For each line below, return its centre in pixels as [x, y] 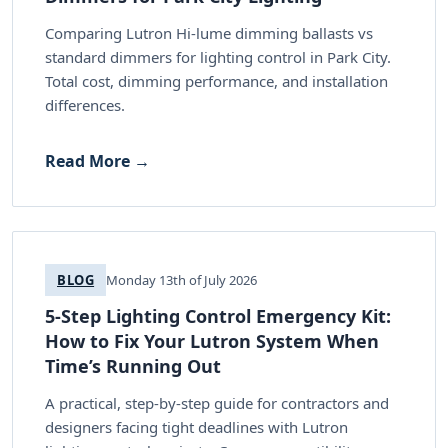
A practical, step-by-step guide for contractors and [217, 402]
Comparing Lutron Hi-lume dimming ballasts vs [209, 32]
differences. [85, 104]
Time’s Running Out [133, 365]
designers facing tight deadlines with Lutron [196, 426]
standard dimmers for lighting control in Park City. [218, 56]
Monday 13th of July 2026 [182, 279]
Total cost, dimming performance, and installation [216, 80]
